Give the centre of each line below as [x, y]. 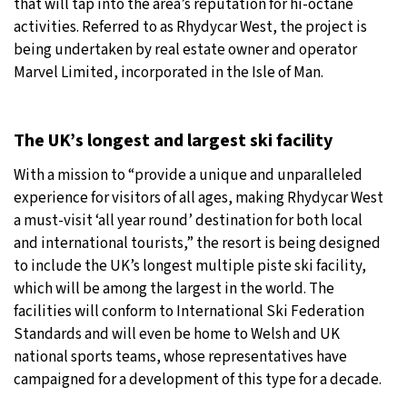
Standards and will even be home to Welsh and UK [177, 334]
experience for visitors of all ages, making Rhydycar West [199, 198]
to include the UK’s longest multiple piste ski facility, [190, 266]
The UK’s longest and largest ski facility [173, 140]
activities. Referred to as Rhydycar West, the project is [190, 27]
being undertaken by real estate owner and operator [185, 50]
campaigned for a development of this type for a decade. [199, 379]
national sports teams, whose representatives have [180, 357]
